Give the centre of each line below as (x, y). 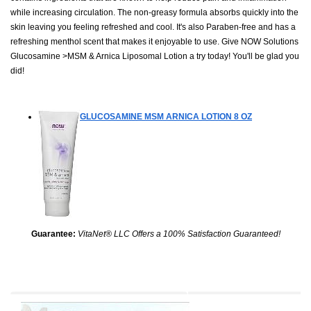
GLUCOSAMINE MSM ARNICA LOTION (156, 116)
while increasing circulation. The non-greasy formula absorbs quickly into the (154, 12)
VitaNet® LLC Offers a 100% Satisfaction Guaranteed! (179, 234)
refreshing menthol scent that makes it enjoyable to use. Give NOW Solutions (154, 41)
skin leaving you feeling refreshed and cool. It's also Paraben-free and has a (153, 27)
